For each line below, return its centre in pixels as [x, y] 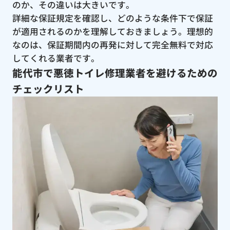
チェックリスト [48, 88]
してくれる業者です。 [56, 58]
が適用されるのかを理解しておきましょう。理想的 [112, 31]
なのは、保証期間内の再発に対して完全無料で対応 [112, 44]
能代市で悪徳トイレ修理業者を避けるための [115, 72]
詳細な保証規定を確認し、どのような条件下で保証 [112, 18]
